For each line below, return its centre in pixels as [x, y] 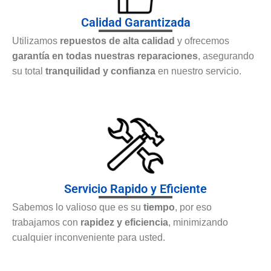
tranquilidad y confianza [100, 71]
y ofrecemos [202, 41]
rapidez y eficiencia [124, 223]
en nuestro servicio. [198, 71]
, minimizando [198, 223]
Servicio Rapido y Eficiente [135, 189]
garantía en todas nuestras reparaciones [105, 56]
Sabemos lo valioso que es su [78, 207]
